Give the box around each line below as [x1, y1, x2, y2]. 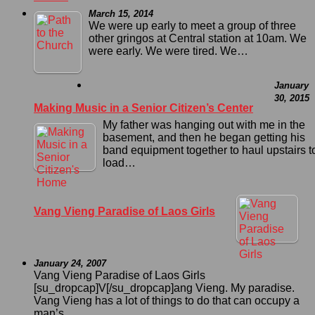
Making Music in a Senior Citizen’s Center [34, 101, 253, 114]
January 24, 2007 [34, 257, 106, 269]
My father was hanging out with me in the [103, 118, 305, 131]
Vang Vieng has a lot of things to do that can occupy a [34, 294, 300, 307]
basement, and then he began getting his [103, 131, 305, 143]
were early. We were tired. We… [89, 44, 248, 57]
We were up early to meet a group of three [89, 19, 296, 32]
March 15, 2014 [89, 8, 153, 19]
